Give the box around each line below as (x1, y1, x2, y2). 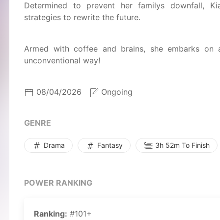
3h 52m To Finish (153, 141, 210, 149)
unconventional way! (24, 55, 100, 65)
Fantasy (95, 141, 123, 149)
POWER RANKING (24, 178, 92, 188)
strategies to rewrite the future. (24, 12, 140, 22)
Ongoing (101, 87, 133, 97)
